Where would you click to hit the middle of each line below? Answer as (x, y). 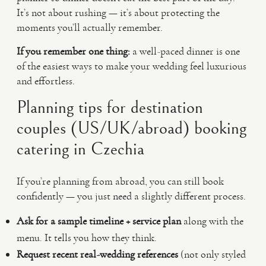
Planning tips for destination (110, 107)
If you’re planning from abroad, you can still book (120, 181)
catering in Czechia (80, 149)
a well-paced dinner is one (185, 51)
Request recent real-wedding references (97, 254)
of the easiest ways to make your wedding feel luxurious (132, 66)
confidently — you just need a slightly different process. (131, 196)
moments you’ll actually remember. (90, 27)
